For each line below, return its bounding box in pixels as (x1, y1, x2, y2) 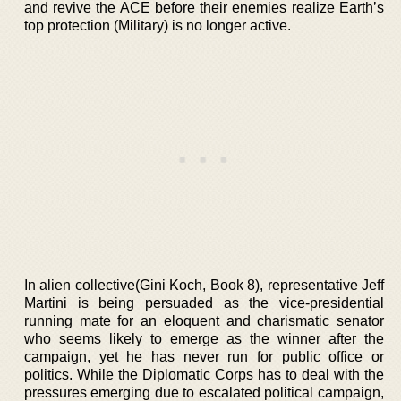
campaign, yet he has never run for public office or (24, 348, 384, 364)
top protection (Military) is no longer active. (24, 17, 291, 33)
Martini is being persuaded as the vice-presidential (24, 294, 384, 311)
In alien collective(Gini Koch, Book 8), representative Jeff (24, 277, 384, 293)
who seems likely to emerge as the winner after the (24, 330, 384, 346)
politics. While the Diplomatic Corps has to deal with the (24, 366, 384, 382)
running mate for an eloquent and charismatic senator (24, 312, 384, 328)
